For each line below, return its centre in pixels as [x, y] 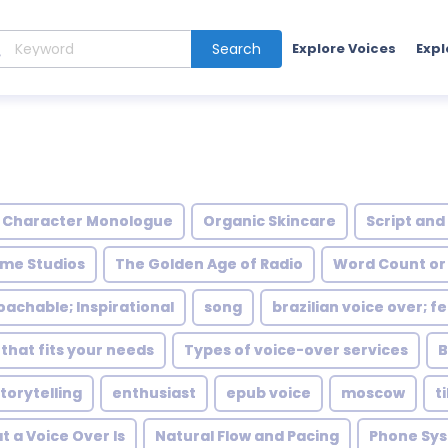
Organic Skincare [269, 221]
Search [236, 48]
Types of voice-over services [296, 350]
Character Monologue [87, 221]
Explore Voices [343, 48]
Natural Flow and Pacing [247, 436]
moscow [373, 393]
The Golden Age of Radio [209, 264]
